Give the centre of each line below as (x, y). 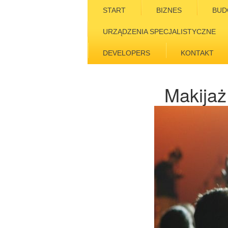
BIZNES (169, 10)
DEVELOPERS (126, 53)
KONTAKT (197, 53)
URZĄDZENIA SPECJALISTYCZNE (159, 32)
